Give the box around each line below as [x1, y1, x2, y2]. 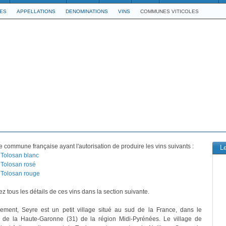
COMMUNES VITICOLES [140, 9, 199, 14]
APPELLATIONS [17, 9, 55, 14]
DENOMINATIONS [66, 9, 108, 14]
